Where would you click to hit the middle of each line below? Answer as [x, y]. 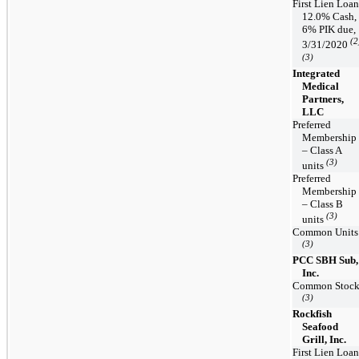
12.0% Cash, [329, 16]
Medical [321, 86]
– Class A [322, 150]
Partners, [323, 99]
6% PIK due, [329, 29]
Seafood [320, 326]
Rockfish [312, 313]
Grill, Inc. [324, 339]
